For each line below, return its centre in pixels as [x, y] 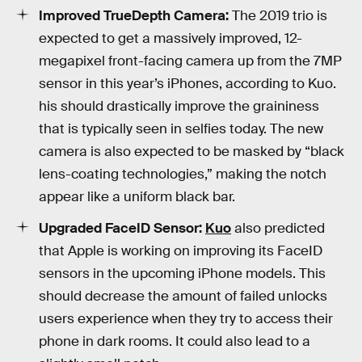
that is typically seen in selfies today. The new [181, 128]
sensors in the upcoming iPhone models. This [182, 273]
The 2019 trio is [278, 15]
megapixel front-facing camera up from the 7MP [190, 61]
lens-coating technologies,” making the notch [183, 174]
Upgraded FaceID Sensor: [120, 228]
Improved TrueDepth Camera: [134, 15]
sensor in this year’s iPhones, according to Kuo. [187, 83]
